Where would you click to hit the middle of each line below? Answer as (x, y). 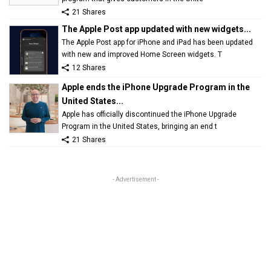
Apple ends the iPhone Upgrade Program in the (156, 87)
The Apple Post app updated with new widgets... (156, 29)
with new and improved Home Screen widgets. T (142, 54)
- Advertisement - (135, 179)
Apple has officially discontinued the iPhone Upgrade (149, 114)
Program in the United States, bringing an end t (139, 126)
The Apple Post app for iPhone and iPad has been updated (157, 42)
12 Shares (89, 67)
